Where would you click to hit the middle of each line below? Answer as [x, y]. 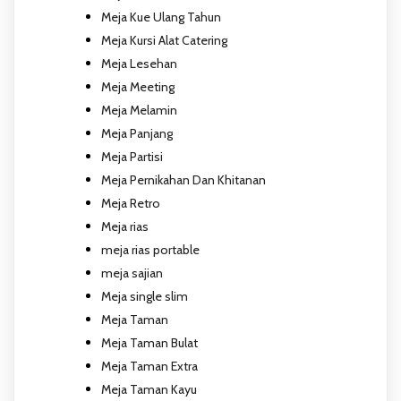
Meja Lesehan [139, 63]
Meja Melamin [139, 110]
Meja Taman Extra [149, 366]
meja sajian [132, 273]
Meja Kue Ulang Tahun [161, 17]
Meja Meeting [138, 86]
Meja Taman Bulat [149, 342]
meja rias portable [150, 249]
